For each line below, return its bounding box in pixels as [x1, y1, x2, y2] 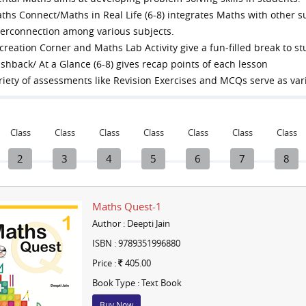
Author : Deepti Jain [92, 217, 170, 229]
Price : [92, 257, 118, 269]
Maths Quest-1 [92, 199, 162, 213]
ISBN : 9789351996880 [92, 237, 180, 249]
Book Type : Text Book [92, 277, 182, 289]
